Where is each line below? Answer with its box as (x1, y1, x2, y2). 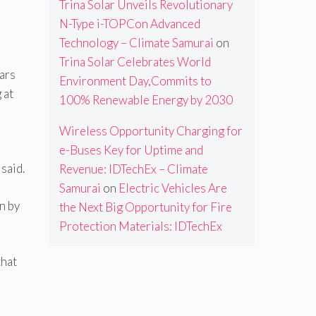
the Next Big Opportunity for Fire (59, 200, 232, 215)
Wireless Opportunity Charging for (59, 123, 243, 139)
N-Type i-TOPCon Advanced (59, 16, 200, 32)
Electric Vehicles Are (118, 181, 227, 196)
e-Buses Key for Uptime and (59, 142, 203, 158)
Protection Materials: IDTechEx (59, 219, 222, 234)
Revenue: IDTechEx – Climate (59, 162, 208, 177)
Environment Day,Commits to (59, 73, 212, 89)
